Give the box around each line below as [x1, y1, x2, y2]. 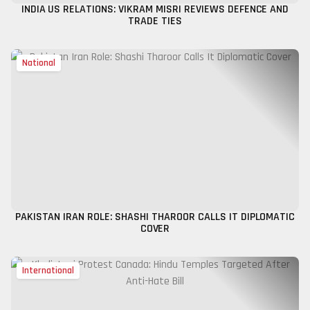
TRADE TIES [128, 14, 182, 28]
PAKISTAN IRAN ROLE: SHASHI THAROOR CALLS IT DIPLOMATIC [15, 210, 295, 224]
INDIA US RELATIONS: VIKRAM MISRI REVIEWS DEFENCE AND [21, 2, 289, 17]
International [22, 264, 74, 277]
